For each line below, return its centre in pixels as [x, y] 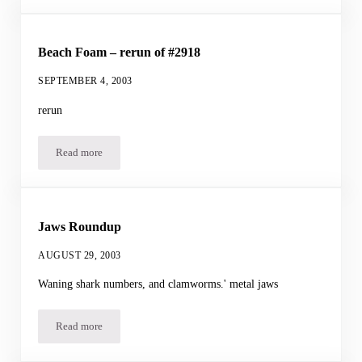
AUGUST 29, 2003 [80, 255]
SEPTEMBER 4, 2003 [85, 80]
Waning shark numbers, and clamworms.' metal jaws [158, 284]
